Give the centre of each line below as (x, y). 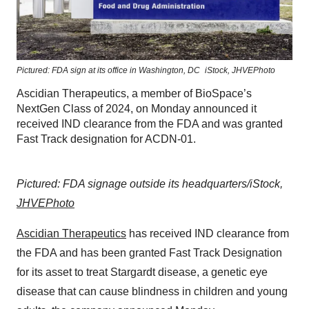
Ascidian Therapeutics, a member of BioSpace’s (134, 94)
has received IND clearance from (208, 234)
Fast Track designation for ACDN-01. (106, 139)
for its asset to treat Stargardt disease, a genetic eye (142, 272)
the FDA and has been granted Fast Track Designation (149, 253)
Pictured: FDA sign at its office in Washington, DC (108, 71)
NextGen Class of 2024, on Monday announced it (137, 109)
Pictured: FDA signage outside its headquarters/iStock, (150, 184)
